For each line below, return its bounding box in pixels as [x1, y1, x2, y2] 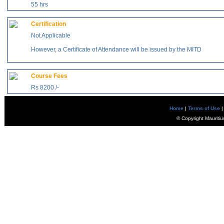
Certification [31, 20, 66, 27]
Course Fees [31, 72, 67, 79]
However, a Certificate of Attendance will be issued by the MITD [31, 46, 201, 53]
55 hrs [31, 1, 48, 8]
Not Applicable [31, 32, 70, 39]
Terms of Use [187, 105, 220, 111]
